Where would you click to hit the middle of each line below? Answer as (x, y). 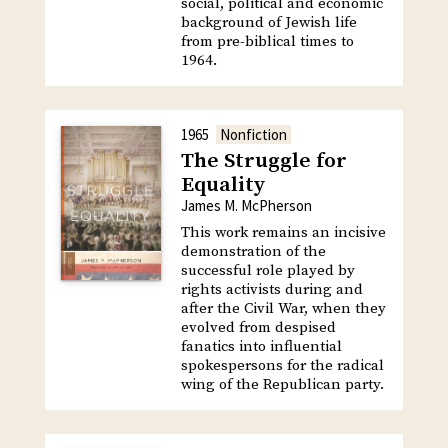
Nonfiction (253, 135)
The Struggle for (263, 161)
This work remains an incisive (283, 233)
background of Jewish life (268, 23)
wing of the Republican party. (282, 385)
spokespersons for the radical (282, 366)
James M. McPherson (246, 206)
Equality (222, 185)
